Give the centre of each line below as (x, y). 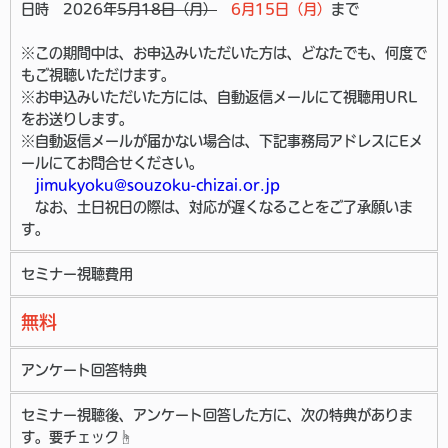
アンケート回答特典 (84, 370)
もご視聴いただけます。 (98, 75)
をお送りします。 (77, 119)
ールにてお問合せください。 (112, 163)
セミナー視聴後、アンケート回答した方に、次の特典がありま (217, 415)
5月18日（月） (167, 9)
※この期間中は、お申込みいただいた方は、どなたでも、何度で (224, 53)
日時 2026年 (69, 9)
